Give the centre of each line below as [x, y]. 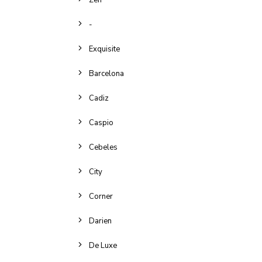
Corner [101, 196]
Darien [100, 221]
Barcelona [106, 74]
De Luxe [103, 246]
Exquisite [104, 49]
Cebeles [103, 147]
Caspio [101, 123]
